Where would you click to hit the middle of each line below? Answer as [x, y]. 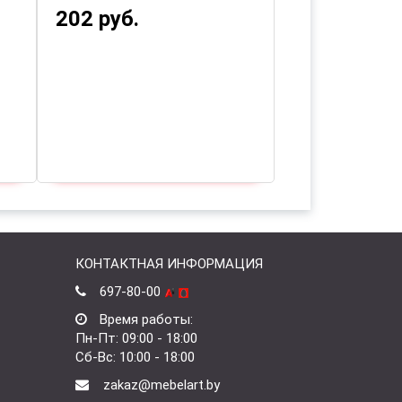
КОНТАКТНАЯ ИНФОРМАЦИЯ [169, 264]
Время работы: [146, 319]
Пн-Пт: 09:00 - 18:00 [136, 338]
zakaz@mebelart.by [159, 385]
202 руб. [97, 19]
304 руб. [335, 19]
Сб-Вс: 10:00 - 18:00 [135, 357]
